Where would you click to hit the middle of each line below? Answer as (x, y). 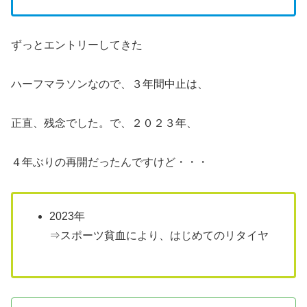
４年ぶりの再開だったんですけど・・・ (110, 162)
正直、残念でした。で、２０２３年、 (104, 123)
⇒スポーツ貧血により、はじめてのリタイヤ (159, 235)
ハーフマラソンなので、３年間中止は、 (110, 84)
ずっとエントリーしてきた (77, 45)
